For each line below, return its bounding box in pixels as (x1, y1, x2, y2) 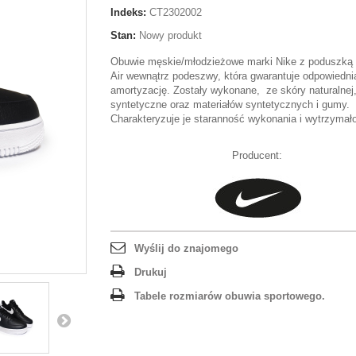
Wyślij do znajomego (134, 242, 238, 254)
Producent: (232, 149, 283, 161)
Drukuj (134, 266, 167, 278)
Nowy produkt (139, 29, 202, 41)
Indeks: (110, 6, 146, 18)
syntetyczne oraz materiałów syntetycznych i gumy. (110, 99, 350, 110)
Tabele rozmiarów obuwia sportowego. (134, 290, 325, 302)
